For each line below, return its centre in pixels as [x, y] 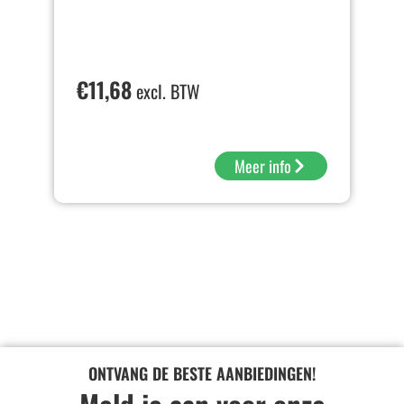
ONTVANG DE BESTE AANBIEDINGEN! [202, 374]
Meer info [263, 166]
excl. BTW [166, 92]
